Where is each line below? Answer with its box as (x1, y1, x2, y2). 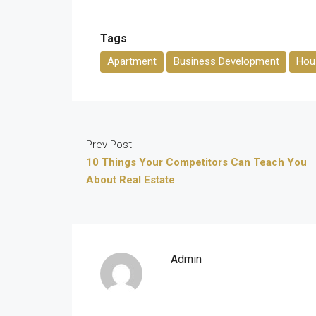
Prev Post (86, 138, 132, 151)
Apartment (107, 54, 157, 68)
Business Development (174, 54, 279, 68)
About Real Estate (86, 173, 175, 186)
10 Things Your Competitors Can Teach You (86, 155, 307, 169)
